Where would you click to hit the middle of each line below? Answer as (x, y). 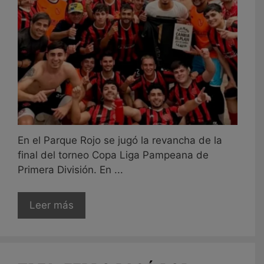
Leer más (52, 205)
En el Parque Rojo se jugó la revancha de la (120, 140)
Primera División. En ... (70, 169)
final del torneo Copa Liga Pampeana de (113, 155)
